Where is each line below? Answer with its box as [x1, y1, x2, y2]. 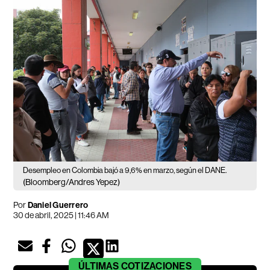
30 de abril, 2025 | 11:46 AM [13, 210, 110, 221]
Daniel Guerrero [27, 200, 89, 211]
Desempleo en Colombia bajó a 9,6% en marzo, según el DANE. [23, 166, 227, 175]
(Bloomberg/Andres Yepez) [23, 177, 121, 187]
